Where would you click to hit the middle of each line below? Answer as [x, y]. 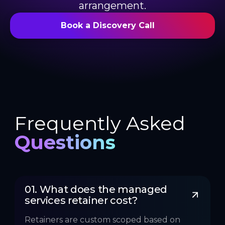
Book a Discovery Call [107, 26]
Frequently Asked [100, 124]
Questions [65, 143]
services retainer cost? [81, 201]
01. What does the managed [97, 190]
